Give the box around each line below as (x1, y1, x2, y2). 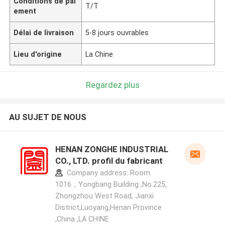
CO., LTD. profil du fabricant (55, 156, 163, 166)
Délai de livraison (14, 28, 74, 37)
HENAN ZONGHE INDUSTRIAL (55, 144, 168, 155)
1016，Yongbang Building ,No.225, (55, 180, 167, 189)
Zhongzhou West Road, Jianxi (55, 192, 154, 200)
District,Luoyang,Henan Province (55, 203, 162, 212)
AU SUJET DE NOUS (9, 112, 86, 123)
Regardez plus (85, 79, 140, 90)
